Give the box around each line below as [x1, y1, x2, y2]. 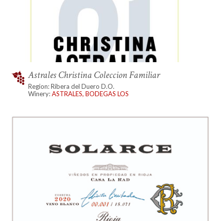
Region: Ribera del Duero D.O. [28, 82, 115, 90]
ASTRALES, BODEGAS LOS [52, 89, 129, 98]
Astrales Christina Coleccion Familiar [28, 68, 160, 81]
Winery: [28, 89, 52, 98]
